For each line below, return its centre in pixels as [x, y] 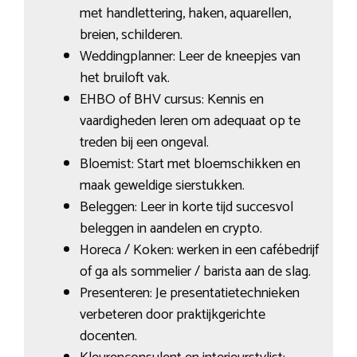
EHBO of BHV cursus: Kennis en [171, 99]
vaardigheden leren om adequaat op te [190, 121]
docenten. [108, 336]
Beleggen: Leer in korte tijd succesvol [186, 207]
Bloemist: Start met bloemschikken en [190, 164]
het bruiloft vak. [124, 78]
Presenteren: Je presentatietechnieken [189, 293]
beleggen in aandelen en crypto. [171, 228]
